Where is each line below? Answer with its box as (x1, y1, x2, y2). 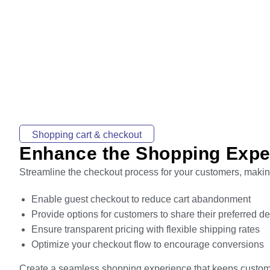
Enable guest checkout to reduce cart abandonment (31, 194, 251, 204)
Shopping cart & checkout (32, 130, 142, 140)
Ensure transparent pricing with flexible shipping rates (31, 224, 260, 234)
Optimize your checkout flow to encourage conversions (31, 239, 264, 250)
